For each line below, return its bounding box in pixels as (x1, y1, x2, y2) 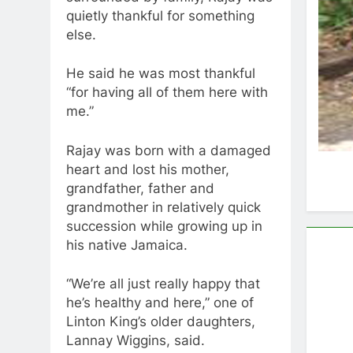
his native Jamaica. (66, 236, 188, 253)
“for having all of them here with (66, 84, 268, 101)
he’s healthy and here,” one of (66, 295, 254, 311)
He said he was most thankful (66, 65, 255, 82)
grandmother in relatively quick (66, 199, 261, 215)
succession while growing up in (66, 217, 262, 234)
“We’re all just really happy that (66, 276, 260, 292)
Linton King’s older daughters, (66, 314, 255, 330)
